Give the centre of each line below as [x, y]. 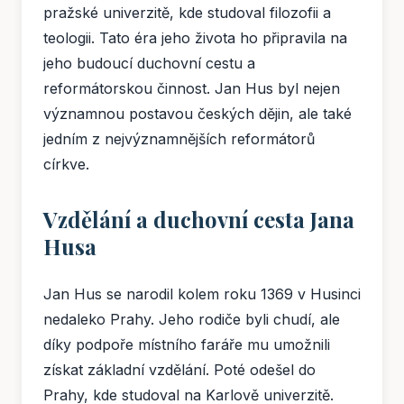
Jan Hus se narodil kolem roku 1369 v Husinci [202, 294]
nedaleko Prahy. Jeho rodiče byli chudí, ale [192, 320]
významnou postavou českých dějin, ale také [197, 114]
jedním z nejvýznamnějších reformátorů [179, 139]
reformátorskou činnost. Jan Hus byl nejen [192, 89]
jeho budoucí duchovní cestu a [149, 64]
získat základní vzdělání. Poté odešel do [179, 370]
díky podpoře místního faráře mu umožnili [187, 345]
